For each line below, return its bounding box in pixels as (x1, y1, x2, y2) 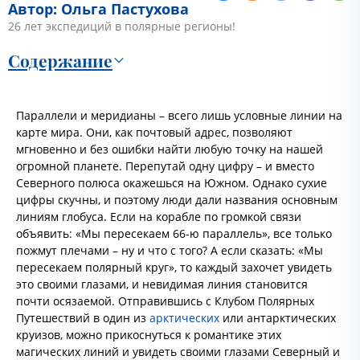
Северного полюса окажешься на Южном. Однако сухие (16, 175, 327, 190)
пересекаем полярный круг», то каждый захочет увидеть (16, 260, 332, 275)
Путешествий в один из (16, 310, 149, 325)
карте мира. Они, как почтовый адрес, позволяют (16, 125, 292, 140)
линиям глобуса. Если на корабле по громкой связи (16, 209, 301, 224)
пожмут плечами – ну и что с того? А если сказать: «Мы (16, 243, 323, 258)
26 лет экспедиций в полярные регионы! (8, 18, 235, 34)
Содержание (8, 49, 112, 72)
